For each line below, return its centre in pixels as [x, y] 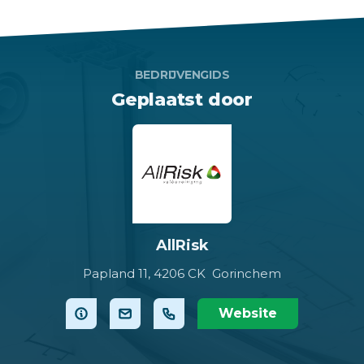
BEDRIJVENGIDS [182, 74]
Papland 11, [117, 274]
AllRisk [182, 245]
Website [248, 314]
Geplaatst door [182, 99]
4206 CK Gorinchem [217, 274]
